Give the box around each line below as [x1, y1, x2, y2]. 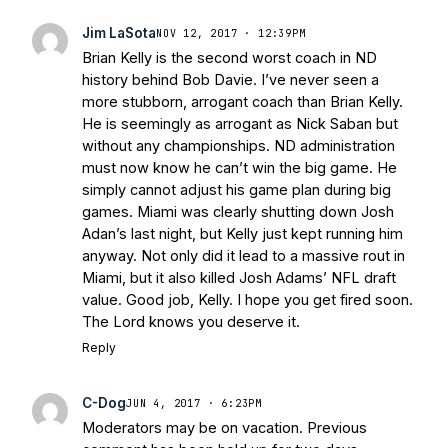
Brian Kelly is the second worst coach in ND [82, 49, 377, 67]
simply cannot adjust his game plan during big [82, 181, 391, 199]
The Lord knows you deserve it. [82, 313, 300, 331]
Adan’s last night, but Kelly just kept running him [82, 225, 403, 243]
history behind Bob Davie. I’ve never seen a [82, 71, 379, 89]
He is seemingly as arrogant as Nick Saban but [82, 115, 398, 133]
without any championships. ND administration [82, 137, 395, 155]
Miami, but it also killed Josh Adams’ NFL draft [82, 269, 396, 287]
